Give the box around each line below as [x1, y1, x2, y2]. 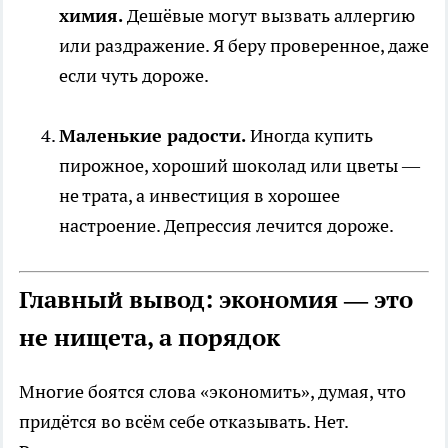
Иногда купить [246, 124, 373, 148]
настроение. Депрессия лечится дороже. [59, 214, 394, 238]
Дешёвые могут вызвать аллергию [123, 4, 415, 28]
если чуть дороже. [59, 64, 209, 88]
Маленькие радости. [59, 124, 246, 148]
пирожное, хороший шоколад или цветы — [59, 154, 420, 178]
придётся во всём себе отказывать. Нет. [19, 410, 348, 434]
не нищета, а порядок [19, 322, 280, 354]
